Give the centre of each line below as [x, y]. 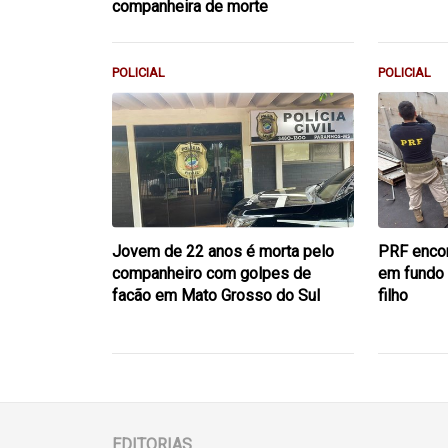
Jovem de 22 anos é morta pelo [223, 251]
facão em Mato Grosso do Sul [216, 295]
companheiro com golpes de [211, 273]
